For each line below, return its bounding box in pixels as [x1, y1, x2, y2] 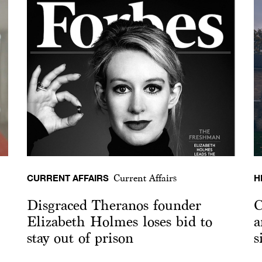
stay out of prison [26, 230, 133, 246]
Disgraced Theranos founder [26, 198, 201, 213]
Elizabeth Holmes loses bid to [26, 214, 212, 230]
